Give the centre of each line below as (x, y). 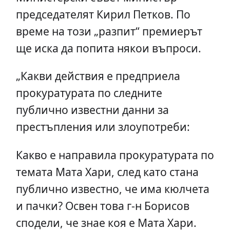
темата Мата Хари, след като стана (107, 171)
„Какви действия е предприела (98, 76)
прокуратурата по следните (89, 93)
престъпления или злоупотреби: (103, 127)
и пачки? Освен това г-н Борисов (102, 205)
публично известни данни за (92, 110)
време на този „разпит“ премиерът (109, 31)
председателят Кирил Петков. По (103, 14)
